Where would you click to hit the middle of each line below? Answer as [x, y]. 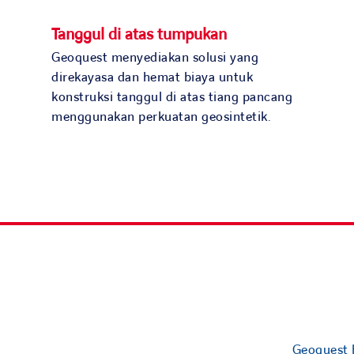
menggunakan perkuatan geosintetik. [161, 117]
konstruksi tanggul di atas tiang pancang [172, 98]
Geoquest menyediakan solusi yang [155, 58]
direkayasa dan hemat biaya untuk [152, 78]
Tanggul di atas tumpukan [139, 35]
